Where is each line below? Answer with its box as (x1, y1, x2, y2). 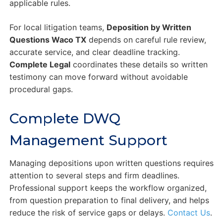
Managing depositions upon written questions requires (9, 158, 214, 168)
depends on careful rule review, (86, 35, 206, 45)
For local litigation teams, (9, 22, 107, 33)
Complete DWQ (9, 110, 120, 127)
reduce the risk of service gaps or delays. (9, 208, 167, 218)
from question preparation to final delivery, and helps (9, 195, 209, 206)
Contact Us (167, 208, 210, 218)
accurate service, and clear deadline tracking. (9, 47, 180, 57)
